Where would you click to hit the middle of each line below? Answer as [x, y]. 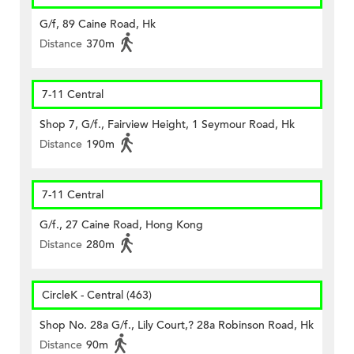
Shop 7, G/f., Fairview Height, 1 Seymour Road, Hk [167, 125]
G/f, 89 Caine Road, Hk [98, 24]
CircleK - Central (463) [97, 296]
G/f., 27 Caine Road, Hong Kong [121, 225]
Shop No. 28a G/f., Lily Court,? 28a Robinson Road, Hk [177, 326]
